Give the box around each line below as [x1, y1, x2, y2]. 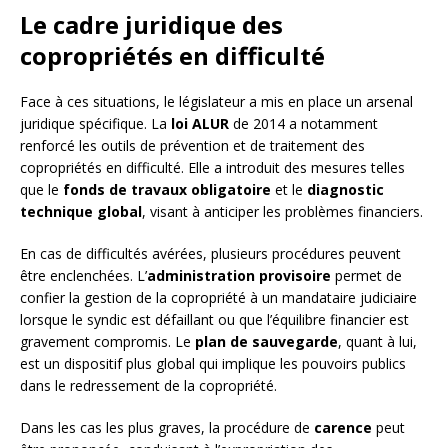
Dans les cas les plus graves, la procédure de [20, 418, 314, 438]
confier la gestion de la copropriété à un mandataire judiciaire [20, 288, 417, 308]
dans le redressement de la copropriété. [20, 376, 277, 396]
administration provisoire [147, 266, 331, 286]
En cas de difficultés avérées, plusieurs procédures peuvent [20, 244, 401, 264]
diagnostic [307, 180, 384, 200]
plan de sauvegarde [195, 332, 338, 352]
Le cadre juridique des [20, 8, 283, 42]
